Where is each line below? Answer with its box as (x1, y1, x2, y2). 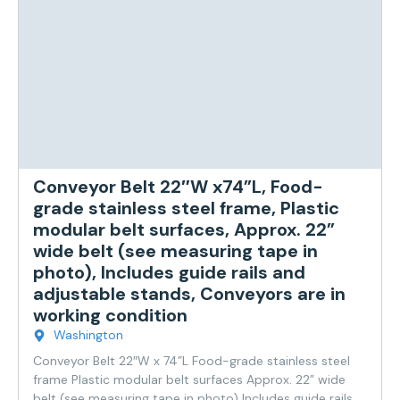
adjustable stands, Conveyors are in (33, 282, 346, 306)
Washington (53, 327, 123, 344)
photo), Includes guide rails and (33, 261, 305, 285)
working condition (33, 304, 187, 328)
